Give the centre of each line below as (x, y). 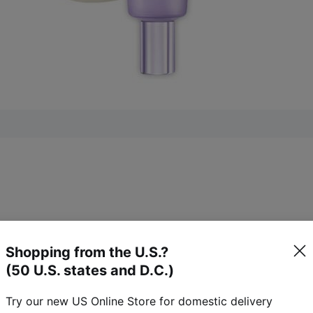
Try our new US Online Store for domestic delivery (139, 301)
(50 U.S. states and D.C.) (90, 270)
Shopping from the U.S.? (87, 252)
